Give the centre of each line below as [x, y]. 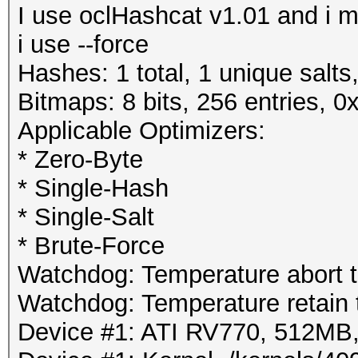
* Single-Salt [86, 217]
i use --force [83, 44]
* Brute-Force [91, 246]
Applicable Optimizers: [141, 131]
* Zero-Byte [80, 159]
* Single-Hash [93, 188]
